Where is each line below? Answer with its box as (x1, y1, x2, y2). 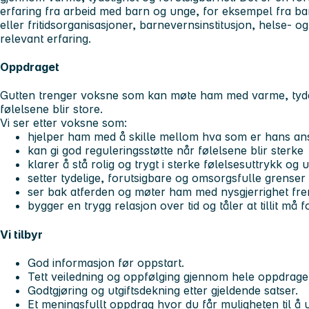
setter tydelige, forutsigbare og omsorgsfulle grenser (28, 171, 306, 186)
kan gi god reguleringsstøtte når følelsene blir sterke (28, 143, 303, 158)
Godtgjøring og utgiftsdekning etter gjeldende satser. (28, 283, 298, 297)
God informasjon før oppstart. (28, 255, 184, 270)
